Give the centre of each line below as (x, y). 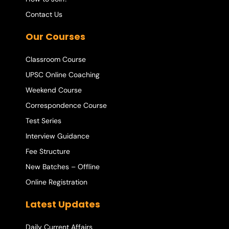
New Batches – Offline (63, 166)
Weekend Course (54, 90)
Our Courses (55, 36)
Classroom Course (56, 59)
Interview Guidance (58, 136)
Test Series (43, 120)
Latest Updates (63, 204)
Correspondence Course (66, 105)
